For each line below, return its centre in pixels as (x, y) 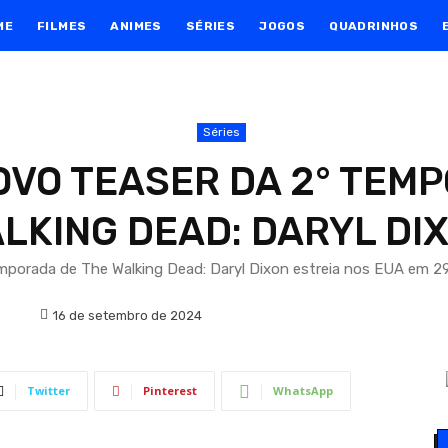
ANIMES (136, 25)
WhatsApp (302, 390)
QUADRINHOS (374, 25)
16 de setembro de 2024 (127, 315)
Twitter (48, 390)
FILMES (61, 25)
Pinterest (169, 390)
